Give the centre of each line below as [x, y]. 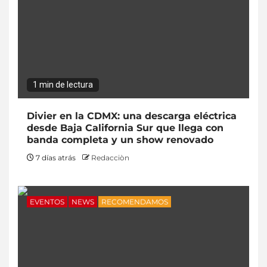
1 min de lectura [63, 84]
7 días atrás [56, 157]
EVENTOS [47, 201]
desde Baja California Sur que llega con [125, 128]
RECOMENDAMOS [135, 201]
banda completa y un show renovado [120, 139]
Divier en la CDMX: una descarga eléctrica [132, 116]
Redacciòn [110, 157]
